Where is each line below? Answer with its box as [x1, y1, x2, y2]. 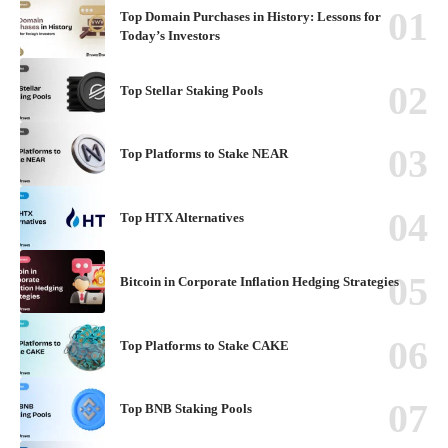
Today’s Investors [120, 28, 220, 44]
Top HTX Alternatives [120, 210, 244, 226]
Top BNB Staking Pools [120, 401, 252, 417]
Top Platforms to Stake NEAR [120, 146, 288, 162]
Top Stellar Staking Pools [120, 82, 263, 98]
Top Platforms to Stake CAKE [120, 337, 289, 353]
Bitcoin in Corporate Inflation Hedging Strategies [120, 273, 399, 289]
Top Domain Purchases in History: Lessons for [120, 9, 381, 25]
